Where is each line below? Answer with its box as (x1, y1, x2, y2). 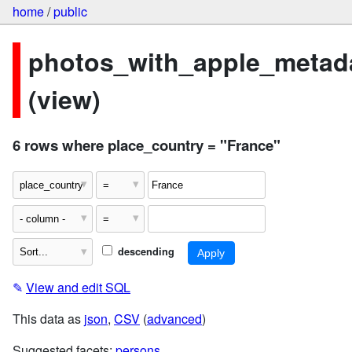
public (53, 2, 87, 21)
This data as (13, 310, 84, 328)
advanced (147, 310, 202, 328)
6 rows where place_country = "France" (13, 134, 280, 156)
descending (114, 244, 174, 259)
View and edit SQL (26, 278, 130, 297)
